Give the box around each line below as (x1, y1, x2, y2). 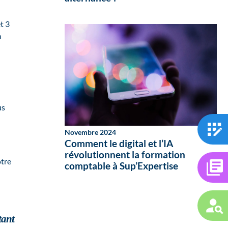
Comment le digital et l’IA (65, 137, 173, 149)
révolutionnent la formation (65, 149, 185, 160)
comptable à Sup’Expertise (65, 160, 178, 172)
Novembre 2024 (65, 128, 116, 136)
